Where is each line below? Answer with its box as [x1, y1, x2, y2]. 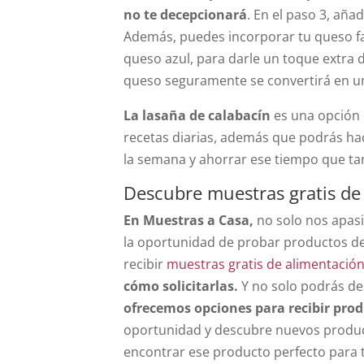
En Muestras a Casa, [123, 211, 253, 229]
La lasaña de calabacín [123, 106, 271, 124]
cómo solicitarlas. [123, 277, 238, 295]
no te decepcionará [123, 6, 247, 24]
